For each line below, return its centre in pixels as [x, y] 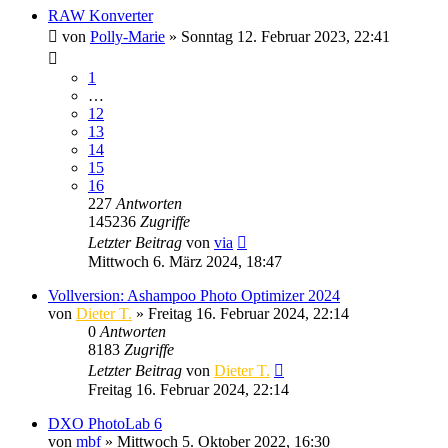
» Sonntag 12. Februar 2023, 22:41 [277, 36]
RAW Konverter [100, 15]
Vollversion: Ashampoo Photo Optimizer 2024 [194, 295]
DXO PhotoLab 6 [105, 423]
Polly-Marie [127, 36]
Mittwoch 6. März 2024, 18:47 [185, 261]
